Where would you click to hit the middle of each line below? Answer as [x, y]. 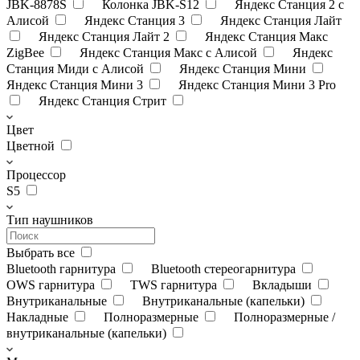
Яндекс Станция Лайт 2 [106, 36]
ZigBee [27, 52]
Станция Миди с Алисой [77, 68]
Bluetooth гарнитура [63, 268]
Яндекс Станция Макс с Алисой [170, 52]
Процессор [36, 174]
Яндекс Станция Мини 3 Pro [257, 84]
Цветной [32, 145]
